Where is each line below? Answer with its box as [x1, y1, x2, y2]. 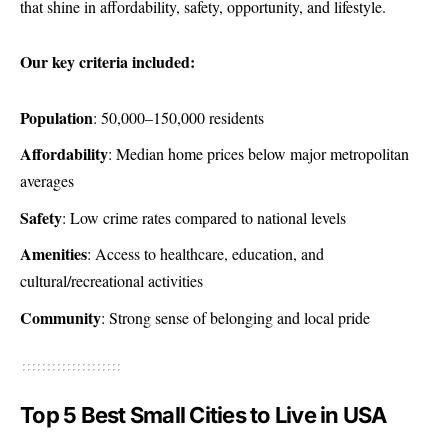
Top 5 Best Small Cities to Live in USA [20, 401, 387, 428]
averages [20, 170, 74, 192]
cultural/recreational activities [20, 270, 203, 292]
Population [20, 105, 93, 129]
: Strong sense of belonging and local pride [101, 306, 370, 328]
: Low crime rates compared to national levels [62, 206, 346, 228]
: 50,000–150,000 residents [93, 106, 264, 128]
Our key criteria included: [20, 50, 195, 74]
